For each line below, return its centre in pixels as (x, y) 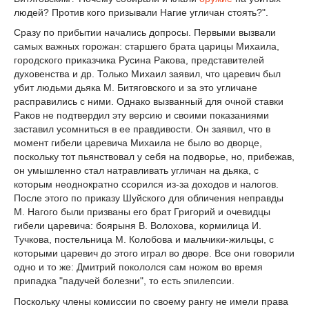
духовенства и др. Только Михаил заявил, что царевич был (147, 74)
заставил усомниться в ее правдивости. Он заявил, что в (142, 129)
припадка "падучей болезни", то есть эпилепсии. (124, 281)
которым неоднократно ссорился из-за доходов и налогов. (146, 185)
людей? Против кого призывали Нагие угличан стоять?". (141, 12)
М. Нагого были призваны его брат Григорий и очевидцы (142, 212)
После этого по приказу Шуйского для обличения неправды (149, 198)
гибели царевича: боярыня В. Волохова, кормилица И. (138, 226)
